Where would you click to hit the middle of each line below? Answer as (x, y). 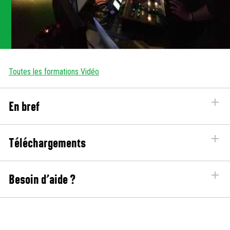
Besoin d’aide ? (42, 179)
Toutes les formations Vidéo (54, 72)
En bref (24, 106)
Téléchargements (47, 143)
